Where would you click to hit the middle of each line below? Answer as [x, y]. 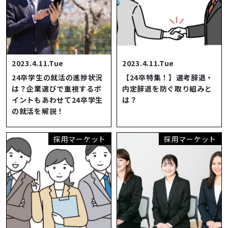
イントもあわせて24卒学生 [58, 100]
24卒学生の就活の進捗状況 [58, 78]
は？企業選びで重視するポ [57, 89]
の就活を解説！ [38, 111]
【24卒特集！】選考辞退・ [168, 78]
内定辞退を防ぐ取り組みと [167, 89]
